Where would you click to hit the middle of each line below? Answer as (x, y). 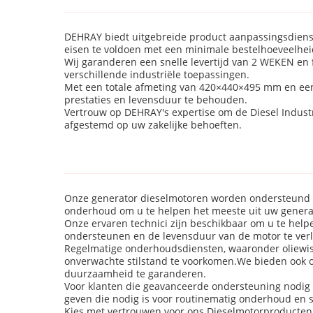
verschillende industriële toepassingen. (157, 74)
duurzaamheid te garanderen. (135, 274)
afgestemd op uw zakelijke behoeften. (153, 125)
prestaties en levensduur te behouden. (156, 100)
